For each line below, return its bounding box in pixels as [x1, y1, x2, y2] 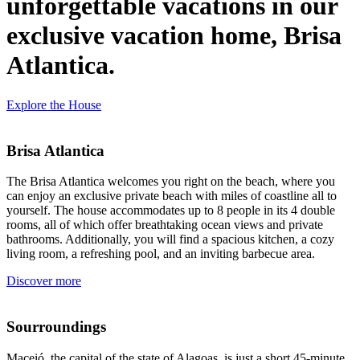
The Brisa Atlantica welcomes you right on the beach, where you [6, 174, 335, 189]
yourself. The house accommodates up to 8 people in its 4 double [6, 203, 335, 218]
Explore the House [6, 97, 101, 112]
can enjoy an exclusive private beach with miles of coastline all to [6, 189, 337, 203]
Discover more [6, 274, 81, 288]
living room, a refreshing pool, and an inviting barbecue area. [6, 247, 315, 261]
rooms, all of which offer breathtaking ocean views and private [6, 218, 323, 232]
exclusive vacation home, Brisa [6, 21, 342, 51]
